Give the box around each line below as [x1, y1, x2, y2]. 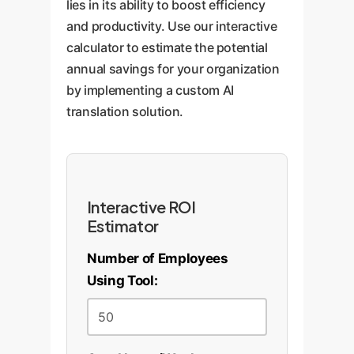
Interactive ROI [87, 197, 195, 217]
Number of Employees [87, 250, 228, 266]
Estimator [87, 216, 159, 235]
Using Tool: [87, 273, 158, 288]
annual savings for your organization [66, 61, 280, 77]
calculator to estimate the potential [66, 40, 268, 55]
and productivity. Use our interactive [66, 18, 277, 34]
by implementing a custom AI [66, 82, 234, 98]
